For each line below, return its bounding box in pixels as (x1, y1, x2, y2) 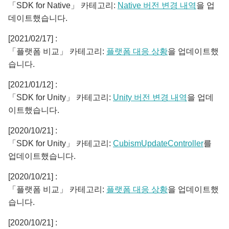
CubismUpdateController (113, 139, 203, 148)
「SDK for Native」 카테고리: (8, 1, 118, 10)
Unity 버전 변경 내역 (113, 93, 187, 102)
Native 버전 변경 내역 (118, 1, 196, 10)
